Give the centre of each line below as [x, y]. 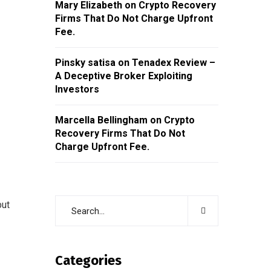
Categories [88, 260]
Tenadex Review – [174, 63]
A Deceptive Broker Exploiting [124, 76]
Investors [77, 89]
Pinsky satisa [85, 63]
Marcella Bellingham [101, 120]
